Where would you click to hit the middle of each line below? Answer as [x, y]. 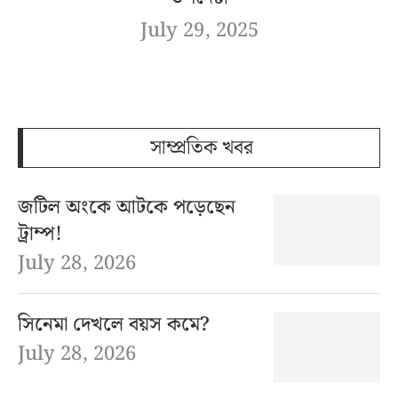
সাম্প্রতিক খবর [201, 147]
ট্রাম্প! [40, 234]
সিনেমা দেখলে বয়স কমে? [114, 324]
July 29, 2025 [199, 30]
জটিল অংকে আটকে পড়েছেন [127, 207]
